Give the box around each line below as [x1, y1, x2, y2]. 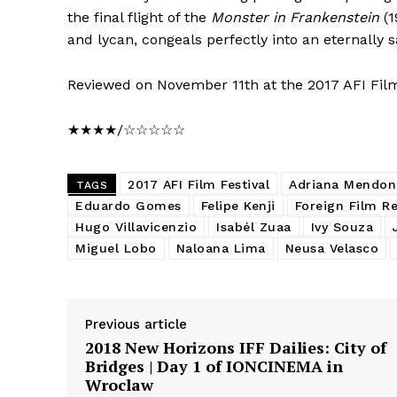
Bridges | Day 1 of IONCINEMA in [85, 354, 343, 377]
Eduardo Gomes [75, 198, 182, 213]
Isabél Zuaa [216, 219, 292, 234]
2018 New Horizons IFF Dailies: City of [85, 336, 386, 358]
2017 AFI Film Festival [128, 176, 269, 191]
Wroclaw [85, 373, 153, 395]
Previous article [85, 315, 187, 332]
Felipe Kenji [200, 198, 276, 213]
